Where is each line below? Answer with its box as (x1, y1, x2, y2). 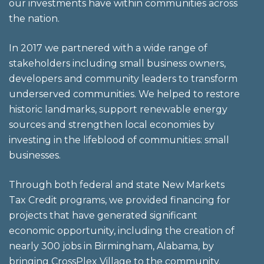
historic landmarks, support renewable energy (9, 104, 227, 115)
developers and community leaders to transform (9, 73, 237, 84)
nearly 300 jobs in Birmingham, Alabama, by (9, 240, 214, 252)
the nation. (9, 13, 60, 24)
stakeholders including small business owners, (9, 58, 226, 69)
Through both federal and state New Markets (9, 179, 225, 190)
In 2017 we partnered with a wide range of (9, 42, 207, 54)
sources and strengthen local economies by (9, 119, 214, 130)
